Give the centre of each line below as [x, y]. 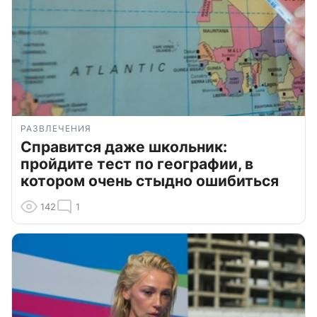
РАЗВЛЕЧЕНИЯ [56, 128]
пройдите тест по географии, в [137, 163]
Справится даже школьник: [124, 146]
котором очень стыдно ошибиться [150, 180]
